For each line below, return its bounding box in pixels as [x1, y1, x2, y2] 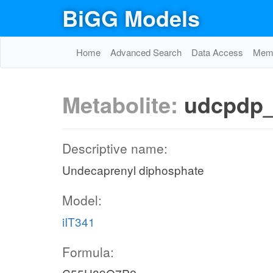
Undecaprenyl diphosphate [62, 161, 204, 178]
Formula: [62, 243, 114, 261]
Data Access [191, 46, 243, 58]
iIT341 [62, 213, 95, 230]
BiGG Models [62, 2, 200, 34]
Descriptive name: [62, 139, 168, 157]
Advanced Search [110, 46, 182, 58]
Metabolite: [62, 88, 184, 120]
